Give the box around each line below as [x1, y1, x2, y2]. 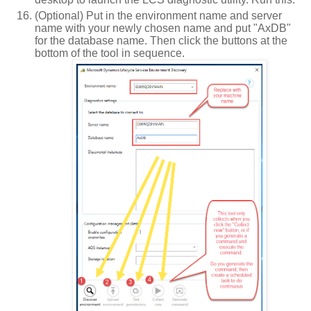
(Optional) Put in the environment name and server [35, 9, 282, 22]
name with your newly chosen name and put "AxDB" [35, 22, 291, 34]
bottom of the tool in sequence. [35, 47, 185, 59]
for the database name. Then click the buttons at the [35, 34, 287, 47]
